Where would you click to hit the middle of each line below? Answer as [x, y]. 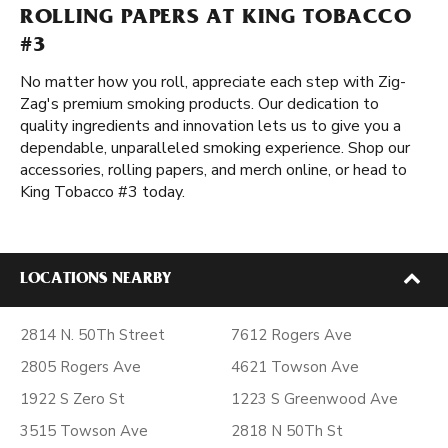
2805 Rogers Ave [80, 367]
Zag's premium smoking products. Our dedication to [199, 104]
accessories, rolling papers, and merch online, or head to [213, 170]
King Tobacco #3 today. [102, 192]
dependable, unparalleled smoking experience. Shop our [215, 148]
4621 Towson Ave [295, 367]
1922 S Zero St [72, 399]
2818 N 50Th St [287, 431]
